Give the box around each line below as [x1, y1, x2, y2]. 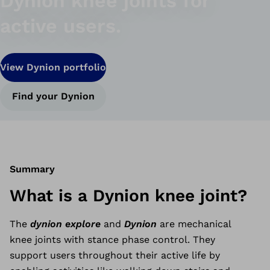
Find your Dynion [11, 90, 95, 102]
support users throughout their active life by [10, 250, 220, 261]
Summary [10, 163, 55, 175]
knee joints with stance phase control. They [10, 234, 215, 245]
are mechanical [160, 218, 231, 230]
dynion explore [30, 218, 104, 230]
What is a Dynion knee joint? [10, 186, 247, 206]
